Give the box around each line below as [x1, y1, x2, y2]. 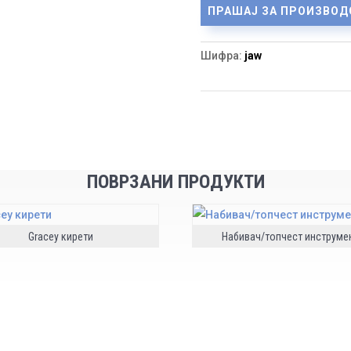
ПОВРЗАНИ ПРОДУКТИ [86, 170, 265, 193]
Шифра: [200, 49, 244, 63]
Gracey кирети [27, 230, 93, 243]
